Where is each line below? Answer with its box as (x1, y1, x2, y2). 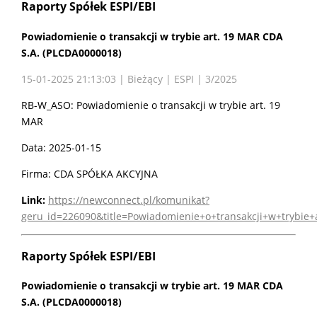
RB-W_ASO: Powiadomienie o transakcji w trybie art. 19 (21, 98, 280, 112)
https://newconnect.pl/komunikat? (48, 192, 209, 207)
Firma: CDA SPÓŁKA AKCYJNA (21, 166, 158, 180)
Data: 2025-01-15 (21, 140, 101, 154)
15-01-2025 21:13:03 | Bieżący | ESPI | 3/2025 (21, 71, 237, 86)
